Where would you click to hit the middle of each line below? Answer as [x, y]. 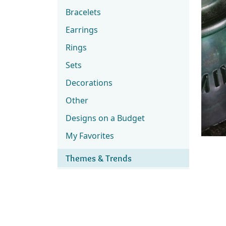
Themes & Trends [99, 158]
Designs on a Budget [105, 118]
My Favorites [90, 136]
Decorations [89, 83]
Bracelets [83, 12]
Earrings [82, 30]
